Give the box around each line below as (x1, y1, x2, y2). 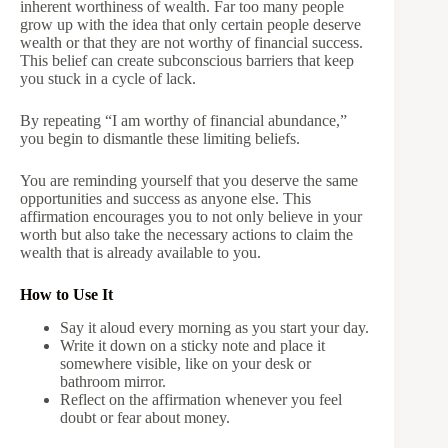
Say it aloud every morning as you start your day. (60, 319, 369, 337)
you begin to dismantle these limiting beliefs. (20, 130, 304, 148)
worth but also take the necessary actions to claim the (20, 226, 353, 244)
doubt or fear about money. (60, 409, 230, 427)
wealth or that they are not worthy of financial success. (20, 34, 363, 52)
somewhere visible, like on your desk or (60, 355, 311, 373)
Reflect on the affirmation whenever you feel (60, 391, 342, 409)
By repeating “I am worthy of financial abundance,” (20, 112, 347, 130)
